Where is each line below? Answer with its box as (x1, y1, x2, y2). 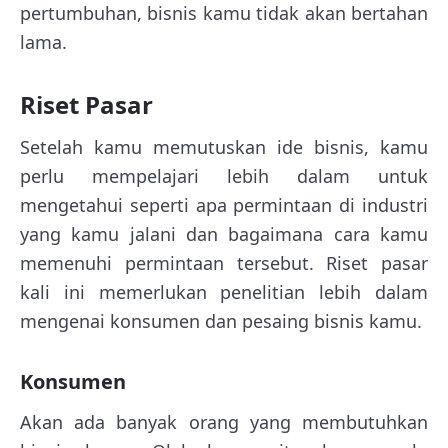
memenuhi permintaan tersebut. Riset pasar (20, 250, 428, 275)
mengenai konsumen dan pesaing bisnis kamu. (20, 308, 422, 333)
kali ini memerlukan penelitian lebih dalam (20, 279, 428, 304)
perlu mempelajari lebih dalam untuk (20, 163, 428, 188)
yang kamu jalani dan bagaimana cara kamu (20, 221, 428, 246)
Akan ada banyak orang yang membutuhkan (20, 409, 428, 434)
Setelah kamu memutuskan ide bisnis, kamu (20, 134, 428, 159)
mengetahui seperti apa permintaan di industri (20, 192, 428, 217)
